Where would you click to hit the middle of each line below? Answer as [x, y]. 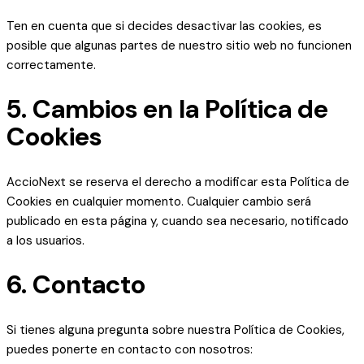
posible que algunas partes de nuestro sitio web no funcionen [179, 46]
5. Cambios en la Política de [167, 110]
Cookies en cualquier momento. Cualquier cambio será [159, 202]
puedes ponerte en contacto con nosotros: [130, 350]
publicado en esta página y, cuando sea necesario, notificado [178, 221]
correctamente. [51, 65]
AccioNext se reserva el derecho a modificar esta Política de [178, 182]
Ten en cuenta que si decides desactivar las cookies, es [164, 26]
